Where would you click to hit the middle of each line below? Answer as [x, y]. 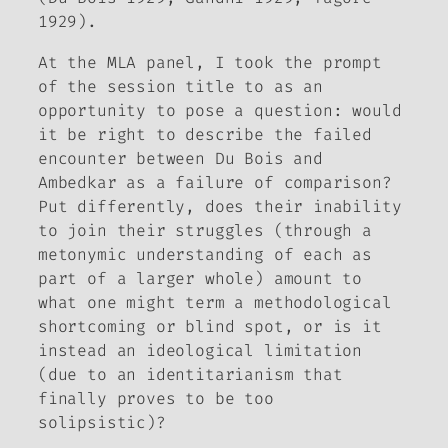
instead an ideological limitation [200, 350]
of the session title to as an [180, 86]
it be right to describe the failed [205, 134]
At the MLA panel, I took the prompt [210, 62]
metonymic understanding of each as [205, 254]
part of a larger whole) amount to [200, 278]
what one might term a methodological [215, 302]
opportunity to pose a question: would [220, 110]
